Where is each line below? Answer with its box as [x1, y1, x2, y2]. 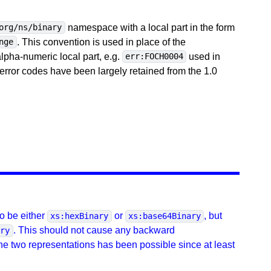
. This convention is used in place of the [16, 36, 186, 47]
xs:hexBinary [50, 211, 109, 221]
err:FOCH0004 [125, 51, 183, 62]
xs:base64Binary [128, 211, 201, 221]
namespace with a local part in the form [65, 22, 235, 33]
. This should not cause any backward [13, 225, 175, 236]
